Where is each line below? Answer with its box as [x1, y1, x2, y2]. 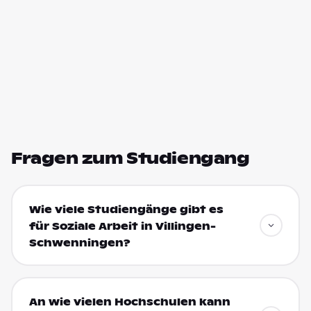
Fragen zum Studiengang [11, 149, 250, 168]
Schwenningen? [28, 236, 131, 249]
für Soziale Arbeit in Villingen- [28, 219, 216, 233]
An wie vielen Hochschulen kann [28, 295, 230, 308]
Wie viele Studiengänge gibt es [28, 203, 224, 216]
